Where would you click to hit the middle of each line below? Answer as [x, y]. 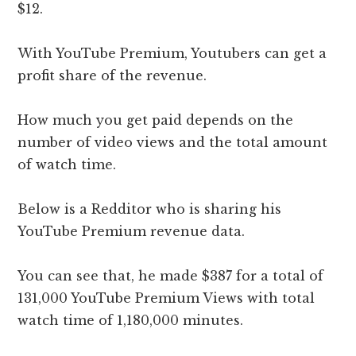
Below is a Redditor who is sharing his [150, 209]
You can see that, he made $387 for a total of [171, 276]
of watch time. [69, 165]
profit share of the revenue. [112, 76]
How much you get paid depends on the [156, 120]
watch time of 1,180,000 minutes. [133, 321]
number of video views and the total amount [173, 143]
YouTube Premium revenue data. [132, 232]
